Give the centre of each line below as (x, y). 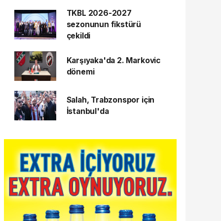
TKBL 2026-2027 (99, 13)
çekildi (78, 36)
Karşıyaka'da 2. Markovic (113, 60)
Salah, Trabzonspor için (110, 100)
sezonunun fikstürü (104, 24)
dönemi (80, 72)
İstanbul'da (88, 111)
